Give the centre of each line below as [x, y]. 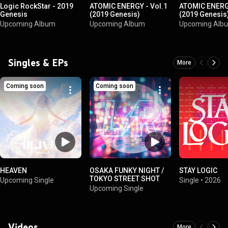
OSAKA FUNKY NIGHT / [127, 170]
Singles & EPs [38, 63]
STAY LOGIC [198, 170]
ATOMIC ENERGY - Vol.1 [129, 6]
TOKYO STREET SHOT [125, 179]
